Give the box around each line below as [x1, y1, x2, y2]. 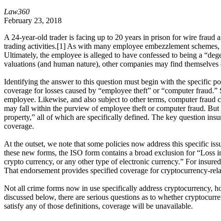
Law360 [4, 7, 30, 16]
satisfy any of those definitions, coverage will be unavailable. [4, 201, 193, 210]
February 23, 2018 [4, 16, 62, 25]
